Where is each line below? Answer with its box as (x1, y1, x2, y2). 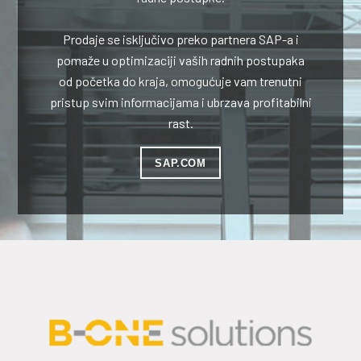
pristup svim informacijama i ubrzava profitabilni (49, 93, 312, 110)
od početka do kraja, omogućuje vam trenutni (59, 73, 302, 89)
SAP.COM (155, 156, 206, 169)
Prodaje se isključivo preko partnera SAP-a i (62, 31, 299, 47)
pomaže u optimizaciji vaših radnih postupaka (56, 52, 305, 68)
